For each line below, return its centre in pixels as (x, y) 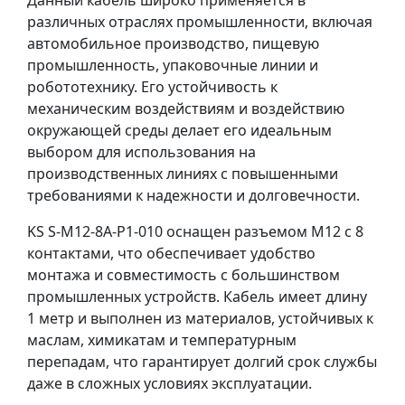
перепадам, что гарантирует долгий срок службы (202, 362)
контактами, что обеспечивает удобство (171, 253)
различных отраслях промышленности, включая (200, 22)
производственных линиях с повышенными (183, 174)
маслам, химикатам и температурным (162, 340)
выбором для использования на (141, 152)
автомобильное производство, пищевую (173, 43)
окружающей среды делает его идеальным (179, 130)
